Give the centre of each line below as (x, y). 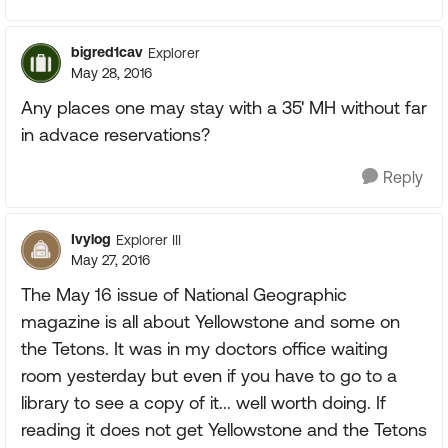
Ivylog (91, 239)
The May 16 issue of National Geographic (184, 294)
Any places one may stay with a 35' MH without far (224, 107)
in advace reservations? (115, 134)
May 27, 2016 (110, 260)
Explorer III (148, 239)
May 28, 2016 (111, 73)
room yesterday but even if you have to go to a (209, 375)
